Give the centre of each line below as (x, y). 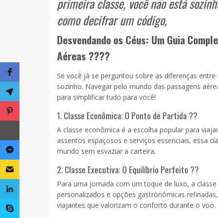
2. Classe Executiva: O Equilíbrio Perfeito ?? (128, 169)
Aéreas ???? (83, 55)
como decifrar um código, (113, 20)
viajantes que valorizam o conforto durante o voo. (136, 205)
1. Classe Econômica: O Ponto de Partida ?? (127, 115)
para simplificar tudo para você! (106, 97)
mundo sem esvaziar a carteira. (106, 151)
